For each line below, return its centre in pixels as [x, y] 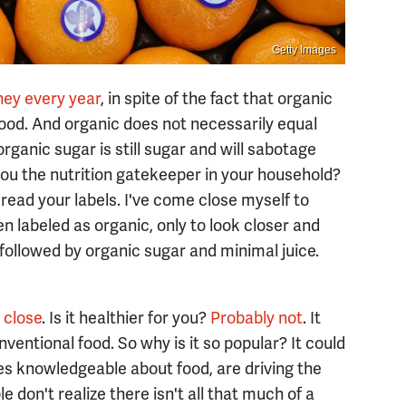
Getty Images [304, 50]
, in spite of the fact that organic [217, 99]
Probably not [256, 318]
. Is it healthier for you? [126, 318]
